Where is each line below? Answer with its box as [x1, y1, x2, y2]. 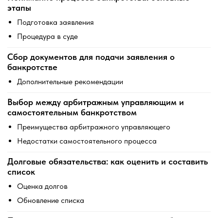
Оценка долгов [17, 182, 68, 191]
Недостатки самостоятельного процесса [17, 136, 157, 145]
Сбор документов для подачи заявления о [7, 52, 175, 62]
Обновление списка [17, 196, 84, 205]
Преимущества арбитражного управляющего [17, 122, 170, 131]
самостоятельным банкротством [7, 107, 137, 117]
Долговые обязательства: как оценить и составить [7, 156, 208, 166]
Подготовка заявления [17, 18, 94, 27]
